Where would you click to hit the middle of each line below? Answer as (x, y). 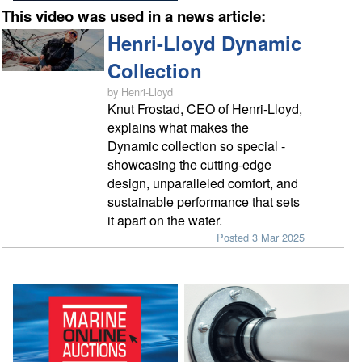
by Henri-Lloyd (140, 91)
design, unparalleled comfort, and (202, 183)
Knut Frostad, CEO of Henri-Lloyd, (204, 108)
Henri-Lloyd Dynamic (204, 42)
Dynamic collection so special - (196, 145)
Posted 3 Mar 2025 (261, 237)
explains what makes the (178, 127)
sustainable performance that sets (203, 201)
